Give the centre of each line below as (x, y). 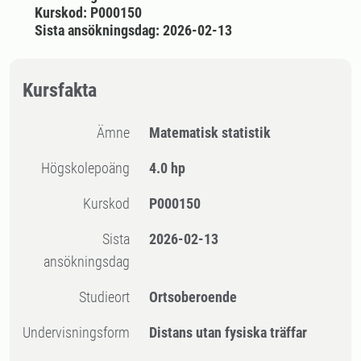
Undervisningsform (81, 332)
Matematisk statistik (210, 133)
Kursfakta (60, 90)
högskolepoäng (90, 168)
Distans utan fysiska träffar (228, 332)
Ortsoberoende (193, 297)
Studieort (108, 297)
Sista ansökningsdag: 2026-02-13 (133, 30)
